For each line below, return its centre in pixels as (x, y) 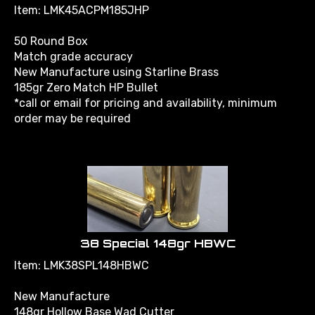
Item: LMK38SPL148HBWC (82, 259)
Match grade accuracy (73, 50)
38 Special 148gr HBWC (157, 237)
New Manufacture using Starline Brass (116, 66)
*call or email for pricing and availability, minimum (146, 97)
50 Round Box (51, 35)
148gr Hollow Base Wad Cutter (94, 306)
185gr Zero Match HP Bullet (86, 81)
